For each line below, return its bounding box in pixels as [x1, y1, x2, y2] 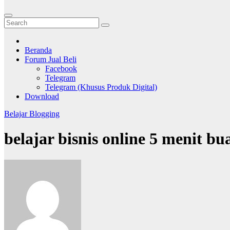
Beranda [25, 45, 52, 54]
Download [25, 91, 59, 101]
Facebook [45, 64, 77, 73]
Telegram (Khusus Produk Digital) [45, 82, 157, 91]
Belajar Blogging [4, 109, 60, 118]
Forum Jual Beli [25, 54, 76, 64]
